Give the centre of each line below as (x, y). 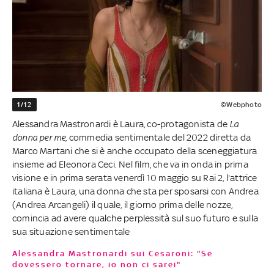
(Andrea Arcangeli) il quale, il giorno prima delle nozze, (123, 204)
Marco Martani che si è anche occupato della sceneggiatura (135, 150)
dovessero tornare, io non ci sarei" (97, 264)
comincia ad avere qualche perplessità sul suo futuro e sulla (135, 218)
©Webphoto (241, 104)
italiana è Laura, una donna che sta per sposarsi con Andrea (135, 191)
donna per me (39, 137)
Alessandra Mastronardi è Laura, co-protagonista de (121, 124)
